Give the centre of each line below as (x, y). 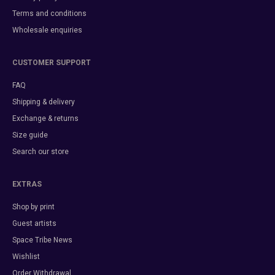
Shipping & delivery (44, 102)
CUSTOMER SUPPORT (52, 63)
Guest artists (34, 224)
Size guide (30, 135)
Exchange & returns (45, 119)
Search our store (41, 152)
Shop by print (33, 207)
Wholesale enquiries (47, 30)
